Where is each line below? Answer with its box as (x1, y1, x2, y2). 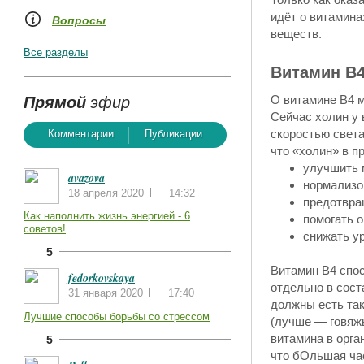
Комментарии (48, 128, 114, 140)
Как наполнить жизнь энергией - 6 (24, 210, 190, 222)
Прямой (24, 90, 86, 113)
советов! (24, 223, 66, 235)
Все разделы (24, 46, 88, 58)
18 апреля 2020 (68, 187, 147, 199)
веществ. (271, 27, 322, 41)
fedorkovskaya (68, 270, 135, 286)
